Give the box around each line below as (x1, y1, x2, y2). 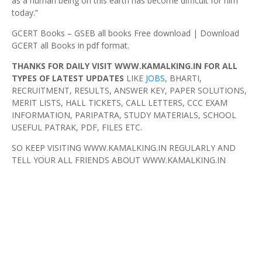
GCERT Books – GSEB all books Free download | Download (12, 27, 239, 39)
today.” (12, 7, 38, 19)
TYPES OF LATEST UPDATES (12, 73, 124, 84)
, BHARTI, (165, 73, 202, 84)
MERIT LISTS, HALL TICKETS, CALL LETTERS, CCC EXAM (12, 97, 227, 109)
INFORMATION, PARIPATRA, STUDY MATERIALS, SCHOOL (12, 109, 236, 121)
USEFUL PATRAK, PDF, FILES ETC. (12, 122, 142, 133)
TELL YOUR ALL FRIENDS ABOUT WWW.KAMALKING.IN (12, 154, 226, 166)
